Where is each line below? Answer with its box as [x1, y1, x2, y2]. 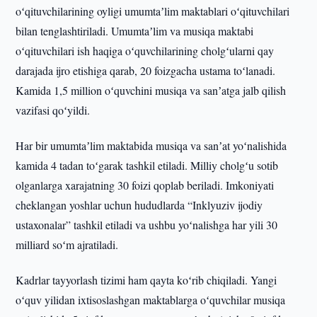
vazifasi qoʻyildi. [16, 103, 91, 117]
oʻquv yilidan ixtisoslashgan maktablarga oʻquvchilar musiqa [16, 292, 286, 307]
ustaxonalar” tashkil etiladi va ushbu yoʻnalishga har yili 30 [16, 217, 278, 232]
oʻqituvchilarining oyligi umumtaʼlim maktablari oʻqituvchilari [16, 4, 290, 18]
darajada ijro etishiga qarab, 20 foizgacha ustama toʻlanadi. [16, 63, 276, 78]
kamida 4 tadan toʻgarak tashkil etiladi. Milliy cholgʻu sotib [16, 158, 279, 173]
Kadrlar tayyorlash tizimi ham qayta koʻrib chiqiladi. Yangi [16, 272, 277, 287]
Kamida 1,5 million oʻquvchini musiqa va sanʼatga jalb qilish [16, 83, 287, 98]
